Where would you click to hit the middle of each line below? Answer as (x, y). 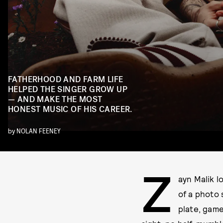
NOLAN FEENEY (39, 131)
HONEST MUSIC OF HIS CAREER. (70, 109)
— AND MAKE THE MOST (55, 99)
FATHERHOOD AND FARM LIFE (66, 79)
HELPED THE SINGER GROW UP (68, 89)
